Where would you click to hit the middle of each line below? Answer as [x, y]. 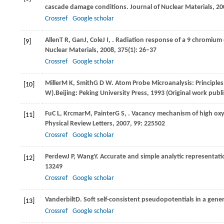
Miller [53, 83]
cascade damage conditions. [87, 7]
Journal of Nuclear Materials [171, 7]
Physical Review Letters [79, 124]
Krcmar [74, 114]
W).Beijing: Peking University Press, [98, 93]
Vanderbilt [60, 200]
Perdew [56, 157]
